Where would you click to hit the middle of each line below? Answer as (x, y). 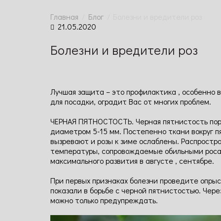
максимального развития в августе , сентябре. (132, 161)
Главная (64, 17)
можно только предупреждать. (104, 200)
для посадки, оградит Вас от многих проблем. (131, 101)
